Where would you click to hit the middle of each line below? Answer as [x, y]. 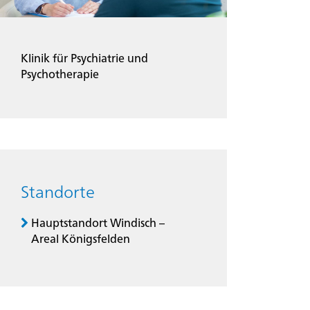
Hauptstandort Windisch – [98, 225]
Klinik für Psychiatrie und [84, 60]
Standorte [58, 193]
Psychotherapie [60, 76]
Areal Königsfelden [81, 240]
